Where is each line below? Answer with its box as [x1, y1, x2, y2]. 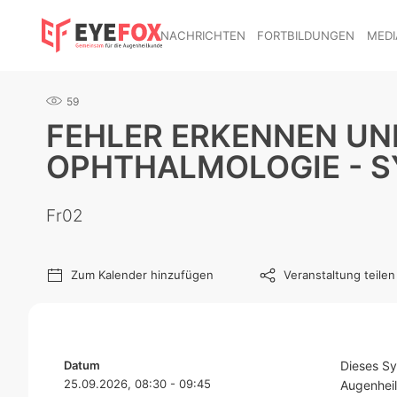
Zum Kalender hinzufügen [71, 268, 214, 282]
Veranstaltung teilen [284, 268, 395, 282]
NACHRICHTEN [160, 27, 245, 43]
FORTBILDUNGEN [257, 27, 355, 43]
